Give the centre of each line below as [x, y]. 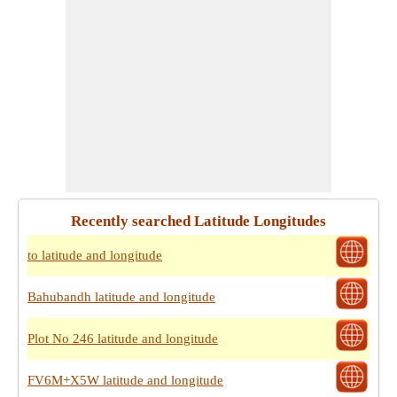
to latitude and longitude [95, 255]
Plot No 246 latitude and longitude [123, 339]
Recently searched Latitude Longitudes [198, 221]
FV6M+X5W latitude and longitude [125, 380]
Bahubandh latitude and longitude [121, 297]
